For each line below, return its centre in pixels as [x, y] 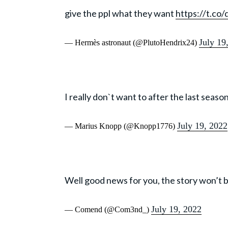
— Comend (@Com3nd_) [108, 210]
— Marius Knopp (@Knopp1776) [121, 126]
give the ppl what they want [120, 13]
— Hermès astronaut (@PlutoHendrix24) [132, 43]
